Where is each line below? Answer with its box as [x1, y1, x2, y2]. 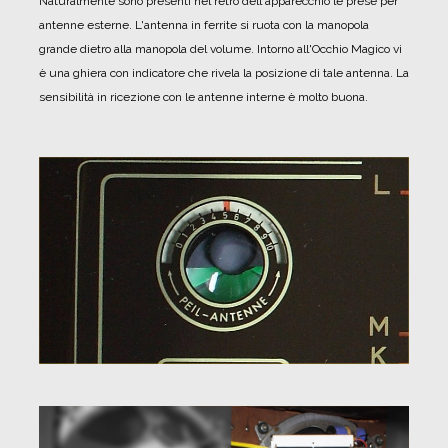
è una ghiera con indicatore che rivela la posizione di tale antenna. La [39, 65, 409, 80]
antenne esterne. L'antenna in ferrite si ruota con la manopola [39, 17, 369, 32]
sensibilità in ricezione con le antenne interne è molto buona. [39, 89, 368, 104]
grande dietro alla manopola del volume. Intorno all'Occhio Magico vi [39, 41, 402, 56]
